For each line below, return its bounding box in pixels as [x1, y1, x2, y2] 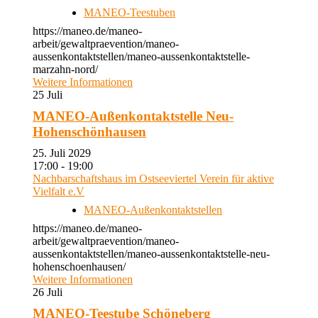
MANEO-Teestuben [84, 6, 175, 18]
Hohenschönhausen [33, 124, 146, 139]
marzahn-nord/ [33, 63, 98, 75]
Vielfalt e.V [33, 185, 84, 197]
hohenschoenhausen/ [33, 261, 126, 273]
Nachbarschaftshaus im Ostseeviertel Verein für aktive [33, 172, 274, 185]
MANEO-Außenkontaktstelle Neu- [33, 109, 234, 124]
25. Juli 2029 [33, 147, 102, 159]
